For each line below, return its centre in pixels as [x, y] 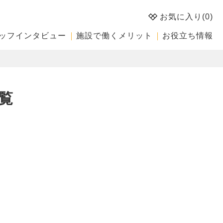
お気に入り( [182, 16]
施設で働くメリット [114, 35]
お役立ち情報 [188, 35]
